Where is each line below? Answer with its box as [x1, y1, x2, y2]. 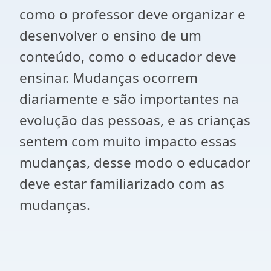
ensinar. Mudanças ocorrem [19, 68, 198, 87]
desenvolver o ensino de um [19, 26, 201, 45]
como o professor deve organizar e [19, 5, 246, 24]
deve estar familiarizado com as [19, 174, 224, 193]
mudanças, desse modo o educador [19, 153, 250, 172]
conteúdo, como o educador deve [19, 47, 237, 66]
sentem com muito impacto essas [19, 132, 237, 151]
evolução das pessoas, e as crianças [19, 111, 250, 129]
